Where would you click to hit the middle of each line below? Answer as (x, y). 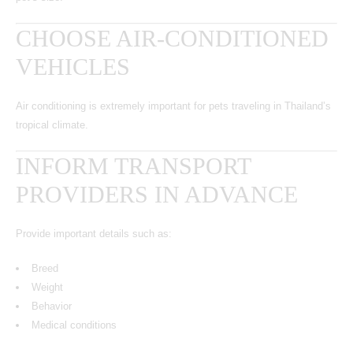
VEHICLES (73, 66)
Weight (47, 287)
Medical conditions (74, 325)
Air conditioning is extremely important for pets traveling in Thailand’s (173, 106)
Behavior (52, 306)
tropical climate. (52, 124)
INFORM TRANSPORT (133, 165)
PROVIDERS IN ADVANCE (157, 194)
